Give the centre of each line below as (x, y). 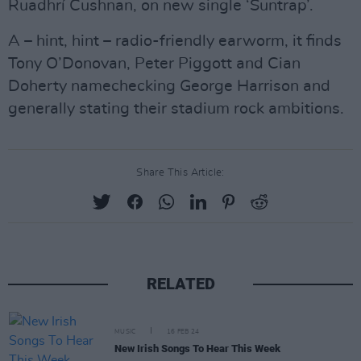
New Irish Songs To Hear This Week (197, 348)
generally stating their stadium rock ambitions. (176, 109)
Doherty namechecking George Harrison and (169, 86)
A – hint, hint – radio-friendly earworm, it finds (175, 41)
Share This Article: (180, 173)
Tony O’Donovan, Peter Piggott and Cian (154, 64)
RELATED (180, 284)
